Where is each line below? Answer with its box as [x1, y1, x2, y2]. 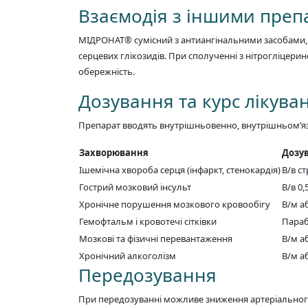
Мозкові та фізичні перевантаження [79, 232, 232, 245]
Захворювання [79, 146, 148, 159]
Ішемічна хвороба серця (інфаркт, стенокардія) [79, 163, 280, 176]
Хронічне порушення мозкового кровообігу [79, 197, 270, 210]
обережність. [78, 65, 135, 78]
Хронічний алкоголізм [79, 249, 176, 262]
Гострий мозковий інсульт [79, 180, 191, 193]
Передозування [78, 262, 217, 287]
